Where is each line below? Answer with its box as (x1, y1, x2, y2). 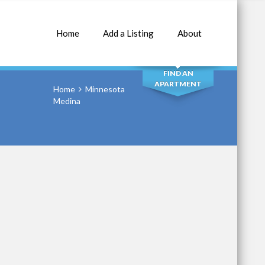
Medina (53, 96, 80, 106)
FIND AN (163, 69, 193, 77)
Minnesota (85, 84, 125, 94)
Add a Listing (103, 28, 154, 38)
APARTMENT (154, 79, 202, 88)
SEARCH (156, 33, 200, 47)
